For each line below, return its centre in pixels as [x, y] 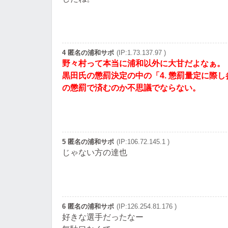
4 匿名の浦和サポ [88, 53]
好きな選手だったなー [103, 217]
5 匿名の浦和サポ [88, 142]
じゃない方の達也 [95, 152]
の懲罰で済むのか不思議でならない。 [131, 88]
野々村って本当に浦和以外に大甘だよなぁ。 [144, 63]
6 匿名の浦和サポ [88, 206]
